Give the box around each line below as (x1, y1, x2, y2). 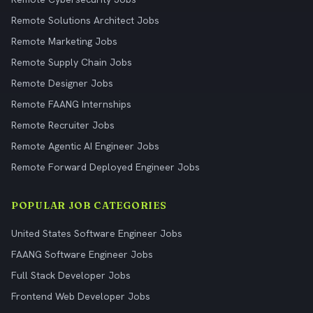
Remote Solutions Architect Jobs (11, 14, 159, 27)
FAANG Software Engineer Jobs (11, 248, 153, 261)
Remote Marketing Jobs (11, 35, 117, 48)
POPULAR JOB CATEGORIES (11, 199, 167, 212)
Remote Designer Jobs (11, 77, 113, 89)
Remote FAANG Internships (11, 98, 131, 110)
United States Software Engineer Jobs (11, 227, 182, 240)
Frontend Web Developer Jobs (11, 290, 150, 303)
